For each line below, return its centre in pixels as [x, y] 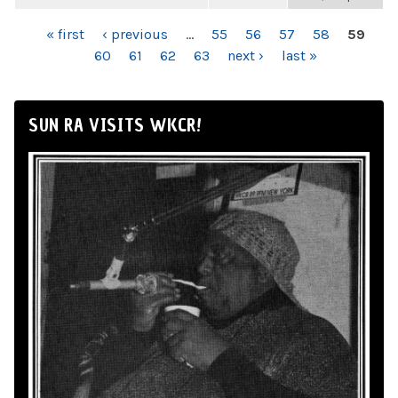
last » [299, 56]
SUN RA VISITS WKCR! [115, 125]
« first [65, 34]
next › [246, 56]
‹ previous [135, 34]
